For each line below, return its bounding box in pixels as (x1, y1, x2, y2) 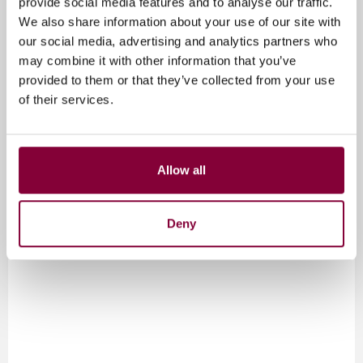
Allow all (157, 163, 206, 177)
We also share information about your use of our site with (19, 15, 341, 29)
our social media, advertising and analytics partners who (19, 34, 337, 49)
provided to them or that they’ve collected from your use (19, 73, 335, 88)
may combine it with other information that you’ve (19, 53, 297, 68)
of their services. (19, 92, 113, 107)
